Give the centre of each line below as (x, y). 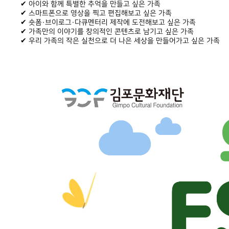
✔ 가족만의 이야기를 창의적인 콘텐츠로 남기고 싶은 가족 (107, 31)
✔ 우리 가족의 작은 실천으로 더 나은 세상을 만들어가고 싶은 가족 (120, 41)
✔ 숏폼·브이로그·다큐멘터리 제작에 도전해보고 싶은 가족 (108, 22)
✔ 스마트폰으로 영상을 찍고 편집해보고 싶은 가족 (96, 13)
